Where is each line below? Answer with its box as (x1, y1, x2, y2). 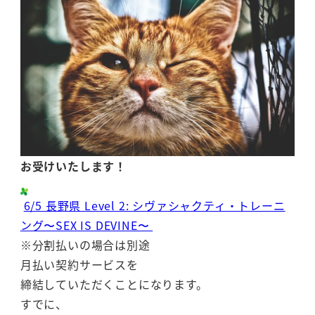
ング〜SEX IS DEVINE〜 (20, 217, 153, 234)
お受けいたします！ (20, 157, 127, 175)
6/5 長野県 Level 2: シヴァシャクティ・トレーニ (23, 197, 285, 214)
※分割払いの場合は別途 (20, 236, 150, 254)
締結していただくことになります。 (20, 276, 208, 293)
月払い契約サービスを (20, 256, 139, 274)
